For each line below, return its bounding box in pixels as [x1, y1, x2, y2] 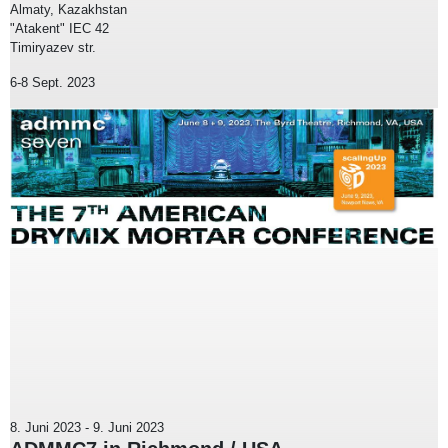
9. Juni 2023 [93, 420, 164, 436]
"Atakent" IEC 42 [10, 21, 109, 37]
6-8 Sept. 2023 [10, 75, 95, 91]
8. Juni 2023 [10, 420, 81, 436]
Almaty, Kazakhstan [10, 2, 127, 18]
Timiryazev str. [10, 40, 96, 56]
